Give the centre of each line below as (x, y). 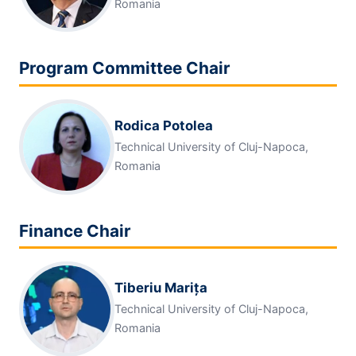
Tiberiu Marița (161, 288)
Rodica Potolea (164, 126)
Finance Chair (75, 230)
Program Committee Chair (125, 68)
